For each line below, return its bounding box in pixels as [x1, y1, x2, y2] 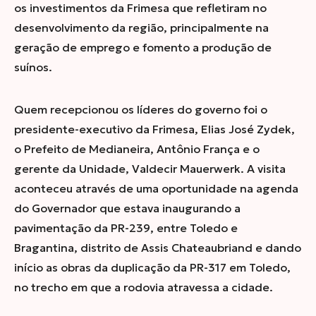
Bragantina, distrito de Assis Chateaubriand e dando [14, 241, 301, 255]
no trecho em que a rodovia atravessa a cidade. [14, 280, 273, 294]
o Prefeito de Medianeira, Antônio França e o [14, 142, 260, 156]
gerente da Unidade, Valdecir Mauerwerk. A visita [14, 162, 286, 176]
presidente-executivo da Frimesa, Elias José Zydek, [14, 122, 295, 136]
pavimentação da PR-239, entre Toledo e [14, 221, 238, 235]
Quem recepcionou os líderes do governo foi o [14, 102, 267, 116]
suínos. [14, 60, 52, 74]
